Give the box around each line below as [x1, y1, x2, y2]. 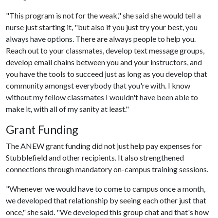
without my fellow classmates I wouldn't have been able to [6, 92, 198, 102]
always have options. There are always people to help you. [6, 34, 196, 43]
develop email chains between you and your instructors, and [6, 57, 202, 67]
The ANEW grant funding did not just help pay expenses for [6, 141, 202, 150]
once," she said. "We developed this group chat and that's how [6, 207, 209, 217]
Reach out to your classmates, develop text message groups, [6, 45, 204, 55]
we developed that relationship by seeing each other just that [6, 195, 206, 205]
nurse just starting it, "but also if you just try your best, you [6, 22, 198, 32]
